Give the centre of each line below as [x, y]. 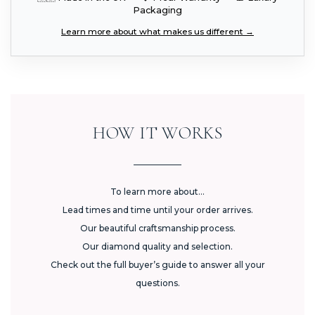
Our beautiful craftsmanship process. [157, 228]
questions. [157, 283]
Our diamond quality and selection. [157, 246]
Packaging [157, 10]
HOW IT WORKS [157, 133]
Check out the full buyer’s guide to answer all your [157, 264]
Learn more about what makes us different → [157, 31]
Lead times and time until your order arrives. [157, 210]
